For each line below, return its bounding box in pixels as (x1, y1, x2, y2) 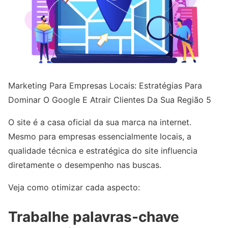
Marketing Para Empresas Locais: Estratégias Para (8, 80, 202, 91)
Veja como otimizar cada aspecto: (8, 182, 140, 193)
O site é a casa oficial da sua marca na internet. (8, 117, 191, 128)
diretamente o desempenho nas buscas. (8, 160, 161, 170)
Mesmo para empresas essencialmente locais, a (8, 131, 191, 142)
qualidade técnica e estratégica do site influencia (8, 146, 197, 156)
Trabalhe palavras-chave (8, 208, 179, 226)
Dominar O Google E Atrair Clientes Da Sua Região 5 (8, 95, 211, 105)
